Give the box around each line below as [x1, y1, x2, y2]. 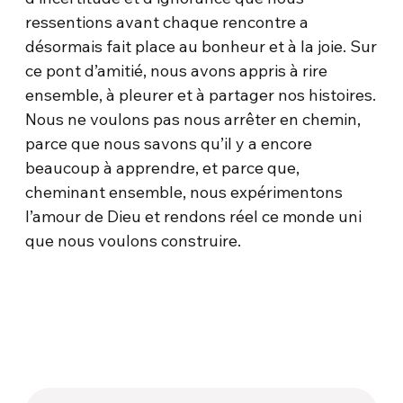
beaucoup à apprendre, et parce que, [25, 157, 300, 179]
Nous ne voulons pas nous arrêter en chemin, [25, 109, 362, 130]
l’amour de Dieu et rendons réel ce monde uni [25, 206, 363, 228]
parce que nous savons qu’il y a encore [25, 133, 313, 155]
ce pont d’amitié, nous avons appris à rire [25, 60, 328, 82]
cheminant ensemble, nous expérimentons [25, 182, 344, 203]
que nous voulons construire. [25, 230, 242, 252]
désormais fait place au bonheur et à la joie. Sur [25, 36, 378, 58]
